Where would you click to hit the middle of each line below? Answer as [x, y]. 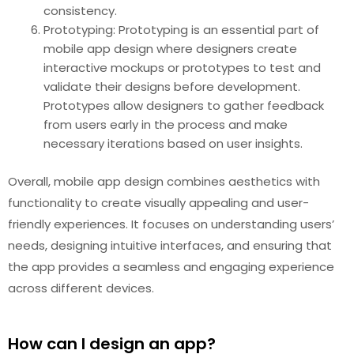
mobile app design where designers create [170, 48]
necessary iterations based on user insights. [173, 143]
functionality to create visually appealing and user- [158, 203]
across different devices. [81, 288]
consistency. [80, 10]
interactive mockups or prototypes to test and [182, 67]
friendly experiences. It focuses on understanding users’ [171, 224]
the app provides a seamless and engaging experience [171, 267]
